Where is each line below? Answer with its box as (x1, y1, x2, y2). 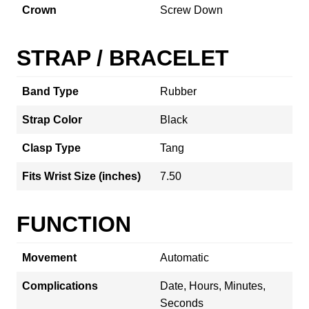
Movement (22, 251, 77, 263)
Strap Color (22, 113, 82, 126)
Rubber (160, 85, 197, 97)
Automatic (160, 251, 209, 263)
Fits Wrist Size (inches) (22, 170, 141, 182)
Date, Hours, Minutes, (160, 279, 266, 292)
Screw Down (160, 3, 223, 16)
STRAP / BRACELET (17, 45, 229, 70)
